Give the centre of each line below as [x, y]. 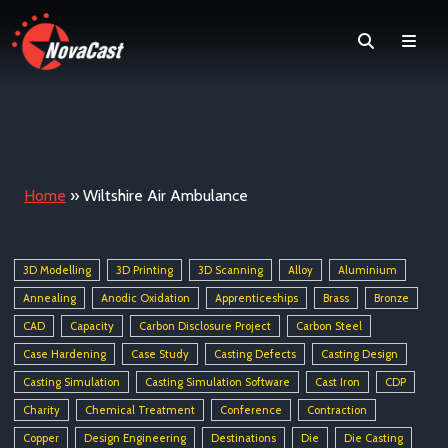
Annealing [49, 298]
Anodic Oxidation [145, 298]
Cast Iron [337, 382]
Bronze [392, 298]
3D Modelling [56, 270]
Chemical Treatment [139, 410]
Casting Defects [254, 354]
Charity [41, 410]
